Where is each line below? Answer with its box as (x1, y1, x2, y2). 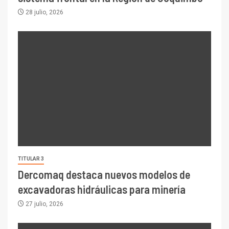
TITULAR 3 (18, 156, 44, 162)
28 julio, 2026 (24, 9, 63, 16)
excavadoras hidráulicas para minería (18, 182, 186, 196)
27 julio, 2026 (24, 200, 63, 208)
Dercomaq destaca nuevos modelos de (18, 168, 190, 181)
